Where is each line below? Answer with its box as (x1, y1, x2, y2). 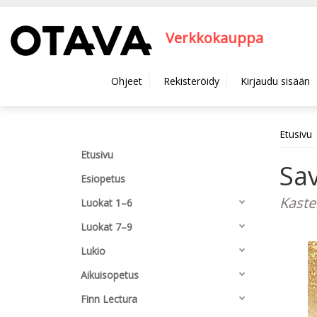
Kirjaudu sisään (241, 74, 310, 88)
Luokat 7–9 (81, 220, 132, 234)
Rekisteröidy (163, 74, 219, 88)
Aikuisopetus (81, 268, 139, 282)
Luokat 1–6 (81, 196, 132, 209)
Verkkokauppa (166, 28, 263, 48)
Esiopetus (81, 172, 125, 185)
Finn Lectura (81, 292, 137, 306)
